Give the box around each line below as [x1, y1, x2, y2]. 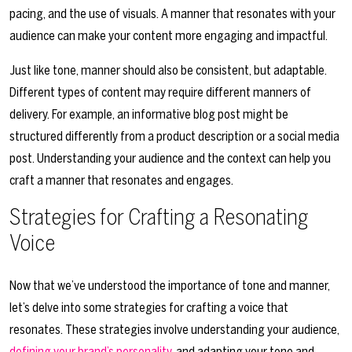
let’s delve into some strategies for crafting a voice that [9, 300, 288, 316]
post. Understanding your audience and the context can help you [9, 151, 331, 167]
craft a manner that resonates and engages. [9, 173, 233, 189]
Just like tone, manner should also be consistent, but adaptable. [9, 63, 327, 79]
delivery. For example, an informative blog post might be [9, 107, 288, 123]
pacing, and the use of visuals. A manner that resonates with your [9, 6, 335, 22]
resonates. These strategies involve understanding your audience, [9, 322, 339, 338]
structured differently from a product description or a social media [9, 129, 339, 145]
